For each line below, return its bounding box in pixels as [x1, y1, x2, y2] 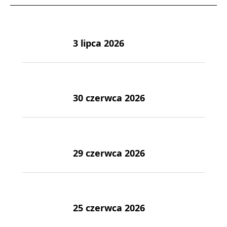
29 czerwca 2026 [73, 146, 145, 159]
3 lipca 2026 [73, 36, 124, 49]
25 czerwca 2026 [73, 202, 145, 214]
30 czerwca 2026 [73, 92, 145, 104]
